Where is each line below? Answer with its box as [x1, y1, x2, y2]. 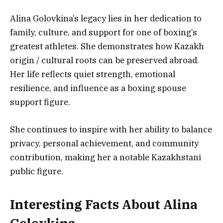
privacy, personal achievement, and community [10, 137, 199, 149]
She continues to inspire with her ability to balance [10, 123, 212, 135]
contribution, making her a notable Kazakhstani [10, 151, 201, 163]
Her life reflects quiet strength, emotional [10, 69, 175, 80]
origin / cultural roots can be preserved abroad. [10, 55, 199, 66]
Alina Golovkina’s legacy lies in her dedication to [10, 13, 202, 24]
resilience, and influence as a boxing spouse [10, 83, 186, 94]
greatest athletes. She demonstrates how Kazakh [10, 41, 204, 52]
